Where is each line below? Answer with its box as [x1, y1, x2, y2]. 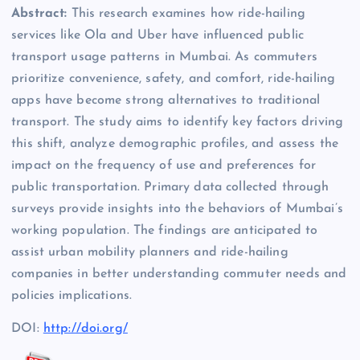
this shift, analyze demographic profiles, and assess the [11, 137, 338, 151]
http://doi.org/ [43, 322, 128, 336]
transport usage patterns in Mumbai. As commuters [11, 51, 317, 64]
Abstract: [11, 7, 67, 21]
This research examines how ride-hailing [67, 7, 305, 21]
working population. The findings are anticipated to [11, 224, 318, 238]
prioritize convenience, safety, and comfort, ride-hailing [11, 72, 336, 86]
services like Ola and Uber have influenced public [11, 29, 304, 43]
